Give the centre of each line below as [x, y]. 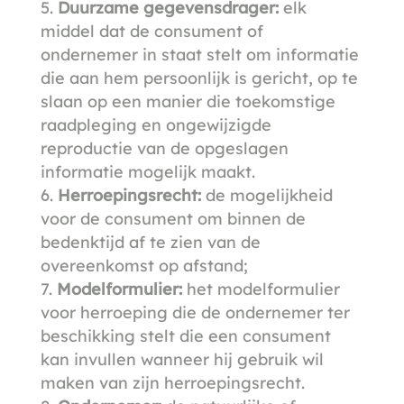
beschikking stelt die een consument [185, 335]
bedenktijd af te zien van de [150, 242]
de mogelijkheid [266, 195]
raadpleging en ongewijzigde [156, 124]
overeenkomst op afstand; [144, 265]
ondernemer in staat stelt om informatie [199, 54]
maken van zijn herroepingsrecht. [172, 382]
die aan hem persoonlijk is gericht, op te [199, 78]
